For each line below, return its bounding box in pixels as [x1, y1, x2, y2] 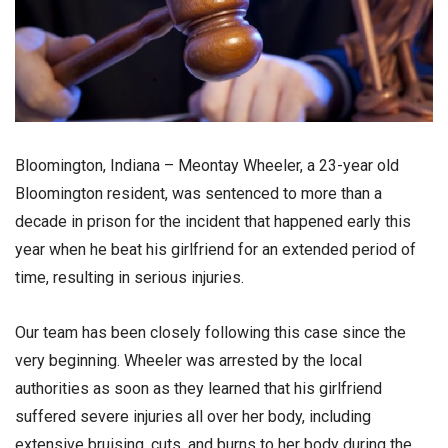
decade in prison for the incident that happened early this [15, 211, 411, 231]
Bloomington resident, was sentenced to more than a [15, 183, 382, 203]
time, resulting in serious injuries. [15, 267, 244, 287]
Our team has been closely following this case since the [15, 323, 406, 343]
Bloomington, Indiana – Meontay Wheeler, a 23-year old [15, 155, 399, 175]
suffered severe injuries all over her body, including [15, 407, 371, 427]
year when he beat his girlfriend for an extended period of [15, 239, 416, 259]
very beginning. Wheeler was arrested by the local [15, 351, 362, 371]
